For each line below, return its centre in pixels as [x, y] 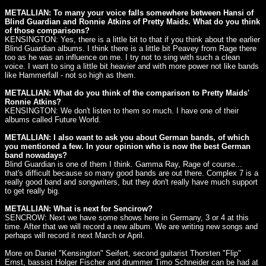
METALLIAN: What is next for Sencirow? [79, 209]
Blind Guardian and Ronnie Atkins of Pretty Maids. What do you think [132, 22]
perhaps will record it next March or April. [75, 235]
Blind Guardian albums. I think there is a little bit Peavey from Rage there [131, 48]
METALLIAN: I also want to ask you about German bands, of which [127, 137]
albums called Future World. [53, 120]
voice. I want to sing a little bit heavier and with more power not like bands [132, 66]
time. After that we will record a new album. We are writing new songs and [131, 227]
